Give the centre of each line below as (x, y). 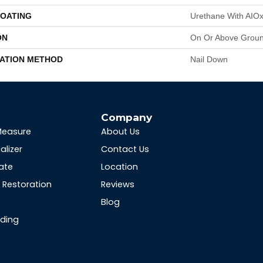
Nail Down (209, 59)
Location (119, 167)
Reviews (117, 184)
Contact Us (125, 149)
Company (126, 117)
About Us (120, 131)
